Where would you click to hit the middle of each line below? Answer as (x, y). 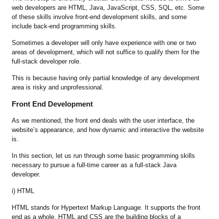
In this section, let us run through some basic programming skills (104, 156)
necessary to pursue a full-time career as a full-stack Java (94, 165)
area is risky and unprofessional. (58, 88)
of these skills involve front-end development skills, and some (99, 17)
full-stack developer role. (48, 62)
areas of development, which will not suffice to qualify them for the (106, 52)
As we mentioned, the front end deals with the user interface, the (103, 121)
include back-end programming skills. (66, 26)
